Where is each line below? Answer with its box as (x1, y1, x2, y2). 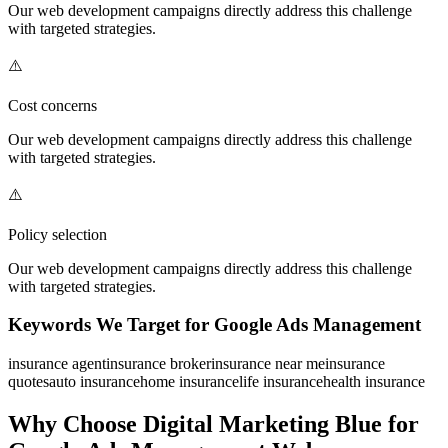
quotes (8, 373, 49, 391)
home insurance (140, 373, 239, 391)
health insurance (323, 373, 425, 391)
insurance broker (106, 355, 211, 373)
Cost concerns (8, 96, 97, 114)
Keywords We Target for (8, 314, 214, 336)
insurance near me (211, 355, 325, 373)
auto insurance (49, 373, 140, 391)
